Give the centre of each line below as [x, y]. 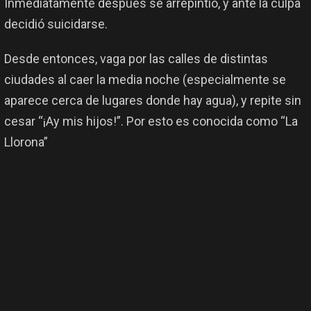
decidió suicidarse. [56, 24]
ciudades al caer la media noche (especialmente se [145, 80]
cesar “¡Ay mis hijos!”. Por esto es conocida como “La [151, 121]
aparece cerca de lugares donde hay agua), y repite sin [153, 101]
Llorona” [26, 142]
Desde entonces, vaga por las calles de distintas [136, 59]
